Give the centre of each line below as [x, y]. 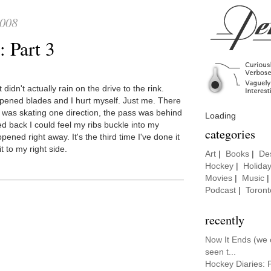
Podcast [220, 190]
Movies [219, 178]
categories [230, 133]
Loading [220, 116]
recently [225, 219]
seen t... [220, 252]
